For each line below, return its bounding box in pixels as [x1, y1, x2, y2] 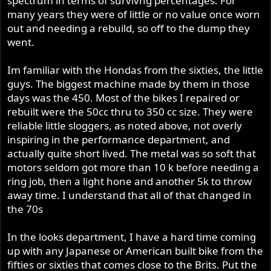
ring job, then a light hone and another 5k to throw [7, 174, 252, 188]
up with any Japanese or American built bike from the [7, 243, 264, 258]
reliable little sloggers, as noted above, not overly [7, 118, 243, 132]
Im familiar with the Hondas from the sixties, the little [7, 62, 264, 77]
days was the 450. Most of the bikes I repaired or [7, 90, 240, 105]
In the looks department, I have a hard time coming [7, 229, 256, 244]
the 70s [7, 201, 44, 216]
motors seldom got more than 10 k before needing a [7, 160, 260, 174]
